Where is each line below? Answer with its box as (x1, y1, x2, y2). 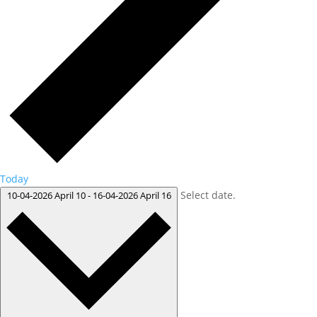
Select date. (180, 188, 236, 202)
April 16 (139, 188, 171, 202)
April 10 (54, 188, 88, 202)
